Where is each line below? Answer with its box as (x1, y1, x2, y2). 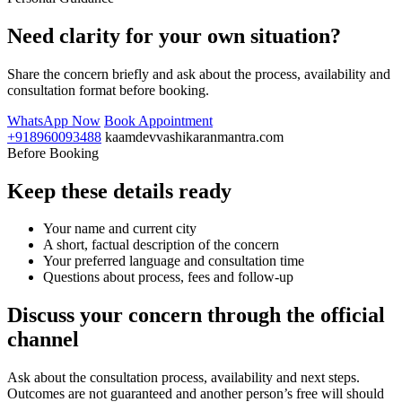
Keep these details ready (7, 179, 232, 203)
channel (7, 328, 79, 352)
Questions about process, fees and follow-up (43, 269, 293, 285)
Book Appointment (104, 112, 213, 128)
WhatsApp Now (7, 112, 100, 128)
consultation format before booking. (7, 82, 209, 98)
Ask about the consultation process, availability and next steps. (7, 370, 360, 386)
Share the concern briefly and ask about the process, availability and (7, 66, 390, 82)
